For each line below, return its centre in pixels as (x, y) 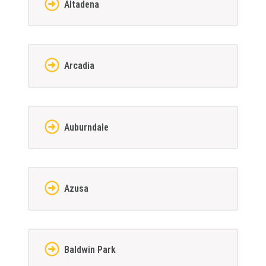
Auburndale (86, 127)
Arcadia (79, 66)
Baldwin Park (90, 250)
